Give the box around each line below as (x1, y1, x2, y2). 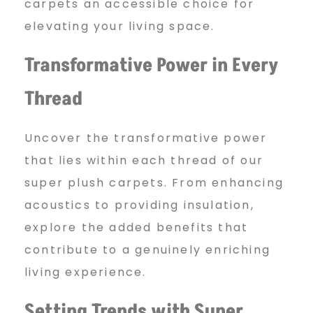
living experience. (24, 263, 147, 280)
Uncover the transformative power (24, 129, 268, 146)
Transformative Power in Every (24, 52, 279, 79)
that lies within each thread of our (24, 152, 264, 168)
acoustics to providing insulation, (24, 196, 254, 213)
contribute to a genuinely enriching (24, 241, 271, 258)
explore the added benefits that (24, 219, 249, 235)
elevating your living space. (24, 17, 215, 34)
